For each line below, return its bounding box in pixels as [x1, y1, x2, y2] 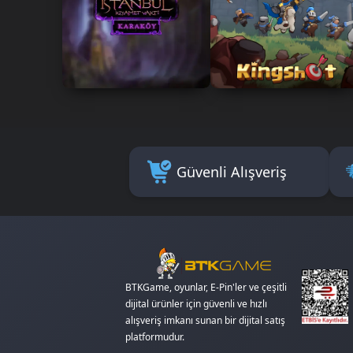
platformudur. [125, 330, 185, 344]
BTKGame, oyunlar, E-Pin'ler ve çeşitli [125, 281, 288, 295]
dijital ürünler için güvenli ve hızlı [125, 297, 268, 311]
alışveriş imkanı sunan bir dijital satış [125, 314, 286, 328]
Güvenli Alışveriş [176, 162, 288, 181]
